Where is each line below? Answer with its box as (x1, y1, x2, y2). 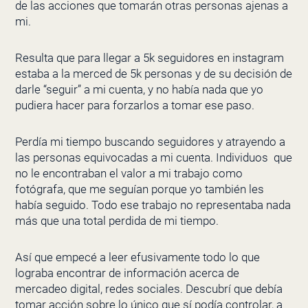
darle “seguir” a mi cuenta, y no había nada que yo (14, 82, 263, 97)
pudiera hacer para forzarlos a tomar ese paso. (14, 98, 254, 113)
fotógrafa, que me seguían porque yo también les (14, 181, 264, 196)
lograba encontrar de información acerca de (14, 265, 239, 280)
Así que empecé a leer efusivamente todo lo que (14, 250, 260, 264)
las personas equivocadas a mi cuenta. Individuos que (14, 150, 292, 164)
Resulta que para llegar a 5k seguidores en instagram (14, 51, 284, 65)
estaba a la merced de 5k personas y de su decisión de (14, 67, 292, 81)
